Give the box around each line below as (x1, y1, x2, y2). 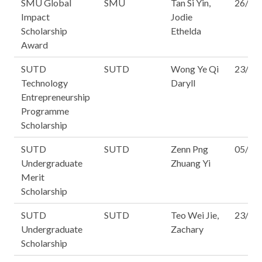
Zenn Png (171, 143, 208, 154)
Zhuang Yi (171, 157, 211, 168)
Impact (21, 11, 50, 22)
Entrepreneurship (21, 91, 90, 102)
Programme (21, 105, 69, 116)
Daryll (171, 77, 195, 88)
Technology (21, 77, 68, 88)
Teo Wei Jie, (171, 209, 219, 220)
